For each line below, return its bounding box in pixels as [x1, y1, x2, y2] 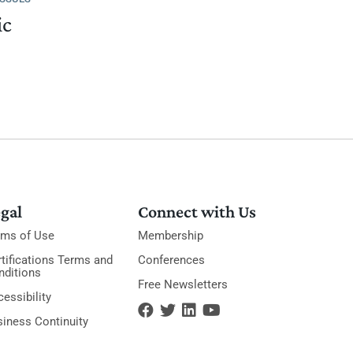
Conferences [138, 252, 206, 267]
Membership [138, 228, 204, 243]
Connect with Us [138, 201, 257, 221]
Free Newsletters [138, 277, 229, 292]
